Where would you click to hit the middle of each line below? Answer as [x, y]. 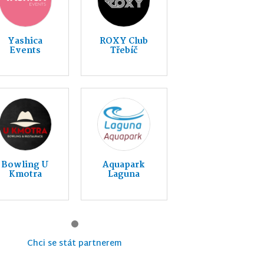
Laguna [124, 175]
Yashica [25, 41]
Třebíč [124, 51]
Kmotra [25, 175]
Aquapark [124, 165]
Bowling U [25, 165]
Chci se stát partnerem [75, 243]
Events [25, 51]
